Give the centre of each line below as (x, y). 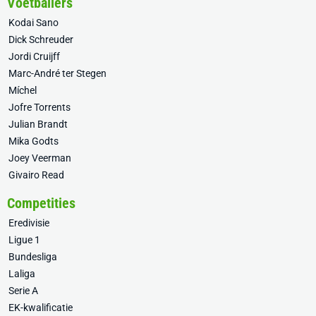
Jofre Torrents (39, 107)
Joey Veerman (40, 158)
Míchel (23, 90)
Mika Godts (34, 141)
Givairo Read (36, 175)
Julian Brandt (38, 124)
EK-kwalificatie (41, 308)
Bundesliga (33, 257)
